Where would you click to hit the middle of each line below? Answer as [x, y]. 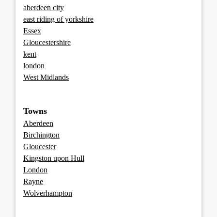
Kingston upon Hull [54, 158]
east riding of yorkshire [58, 19]
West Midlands [46, 77]
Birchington [41, 135]
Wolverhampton [48, 193]
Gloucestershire [47, 43]
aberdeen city [44, 8]
